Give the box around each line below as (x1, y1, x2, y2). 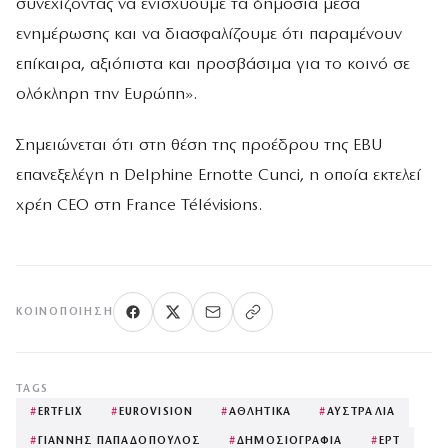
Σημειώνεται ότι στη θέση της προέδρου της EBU (16, 137, 383, 155)
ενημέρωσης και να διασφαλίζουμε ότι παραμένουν (16, 25, 402, 43)
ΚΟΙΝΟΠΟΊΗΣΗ (16, 306, 114, 318)
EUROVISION (118, 407, 193, 419)
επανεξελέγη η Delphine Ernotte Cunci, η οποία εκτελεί (16, 167, 421, 185)
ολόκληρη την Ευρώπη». (16, 85, 197, 103)
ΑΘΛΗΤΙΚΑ (229, 407, 291, 419)
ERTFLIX (38, 407, 83, 419)
